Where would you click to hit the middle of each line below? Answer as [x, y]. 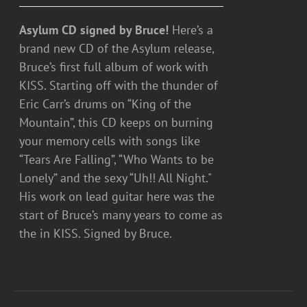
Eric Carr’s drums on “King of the [106, 103]
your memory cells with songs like [110, 140]
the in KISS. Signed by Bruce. [102, 233]
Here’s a [191, 29]
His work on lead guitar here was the [117, 196]
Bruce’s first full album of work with [114, 66]
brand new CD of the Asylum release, [117, 48]
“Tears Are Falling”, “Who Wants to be [117, 159]
